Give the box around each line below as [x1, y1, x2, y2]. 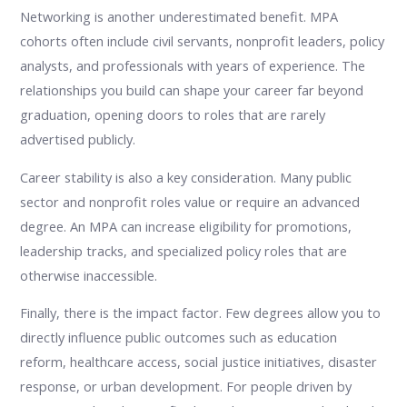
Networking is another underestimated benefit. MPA [20, 7, 339, 26]
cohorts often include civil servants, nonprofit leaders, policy [20, 32, 385, 51]
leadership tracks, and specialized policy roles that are [20, 241, 348, 260]
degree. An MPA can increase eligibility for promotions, [20, 216, 352, 235]
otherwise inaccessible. [20, 265, 158, 284]
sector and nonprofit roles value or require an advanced [20, 192, 361, 211]
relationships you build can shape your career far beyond [20, 81, 364, 100]
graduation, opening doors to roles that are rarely [20, 105, 326, 124]
